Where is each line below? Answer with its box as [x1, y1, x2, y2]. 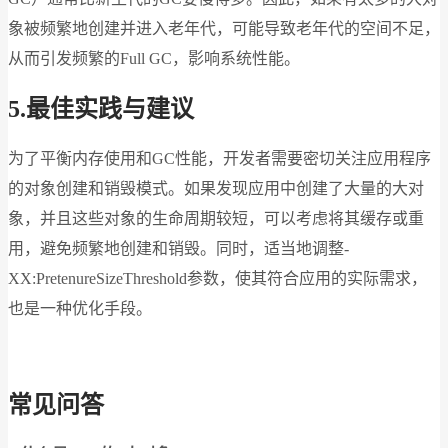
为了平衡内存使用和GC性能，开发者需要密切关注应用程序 [8, 150, 431, 168]
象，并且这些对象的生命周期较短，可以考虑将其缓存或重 [8, 210, 424, 228]
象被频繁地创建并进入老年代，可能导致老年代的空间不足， [8, 20, 440, 38]
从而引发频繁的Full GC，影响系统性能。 [8, 50, 300, 68]
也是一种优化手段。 [8, 300, 152, 318]
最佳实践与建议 [26, 96, 194, 123]
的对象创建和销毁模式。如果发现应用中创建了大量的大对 [8, 180, 424, 198]
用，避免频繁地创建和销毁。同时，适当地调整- [8, 240, 349, 258]
